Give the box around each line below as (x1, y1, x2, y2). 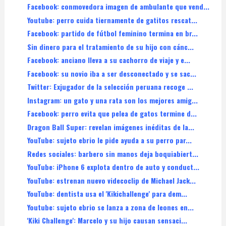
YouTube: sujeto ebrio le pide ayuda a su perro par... (27, 135, 192, 146)
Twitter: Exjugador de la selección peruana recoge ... (27, 81, 193, 92)
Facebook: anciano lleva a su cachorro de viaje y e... (27, 54, 190, 66)
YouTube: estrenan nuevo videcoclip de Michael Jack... (27, 175, 196, 186)
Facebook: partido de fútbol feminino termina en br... (27, 28, 198, 39)
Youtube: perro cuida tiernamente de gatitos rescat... (27, 14, 197, 25)
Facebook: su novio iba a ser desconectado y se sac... (27, 68, 196, 79)
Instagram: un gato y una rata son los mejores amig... (27, 94, 198, 105)
